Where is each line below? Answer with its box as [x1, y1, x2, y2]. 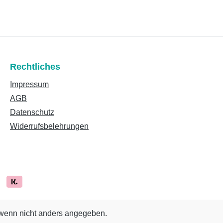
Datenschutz [10, 108, 54, 117]
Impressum [10, 80, 49, 89]
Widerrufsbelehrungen [10, 122, 89, 131]
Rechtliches [10, 62, 60, 72]
